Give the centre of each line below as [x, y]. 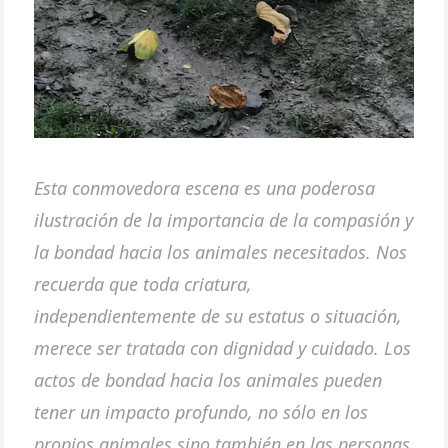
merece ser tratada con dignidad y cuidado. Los [223, 347]
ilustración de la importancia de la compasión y [224, 219]
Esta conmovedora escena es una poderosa [205, 187]
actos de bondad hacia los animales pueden [208, 379]
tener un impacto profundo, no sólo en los [201, 411]
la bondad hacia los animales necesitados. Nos [221, 251]
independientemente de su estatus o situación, [218, 315]
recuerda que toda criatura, [143, 283]
